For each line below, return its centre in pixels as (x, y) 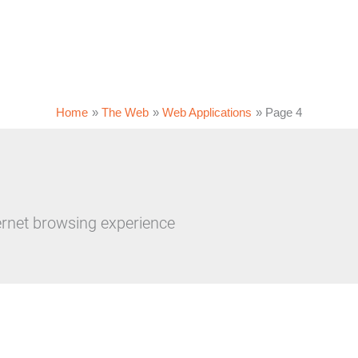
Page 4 (284, 112)
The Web (125, 112)
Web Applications (207, 112)
